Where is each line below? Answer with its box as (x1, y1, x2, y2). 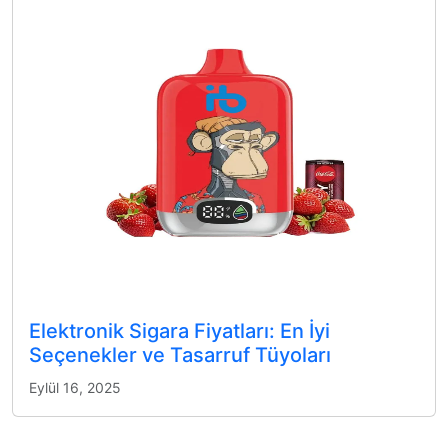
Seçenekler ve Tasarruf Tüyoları (29, 343, 331, 367)
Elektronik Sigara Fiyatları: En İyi (29, 319, 330, 343)
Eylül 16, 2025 (29, 379, 121, 396)
